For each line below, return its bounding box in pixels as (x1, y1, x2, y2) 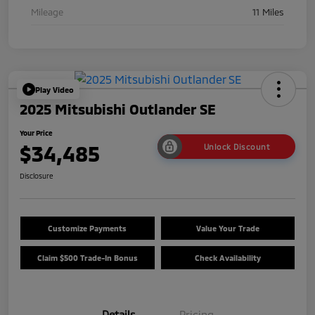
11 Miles (252, 6, 284, 18)
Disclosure (20, 172, 53, 181)
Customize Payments (48, 224, 127, 233)
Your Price (20, 129, 53, 138)
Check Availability (194, 253, 261, 263)
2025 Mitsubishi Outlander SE (20, 101, 216, 118)
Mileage (31, 6, 63, 18)
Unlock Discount (203, 141, 271, 151)
